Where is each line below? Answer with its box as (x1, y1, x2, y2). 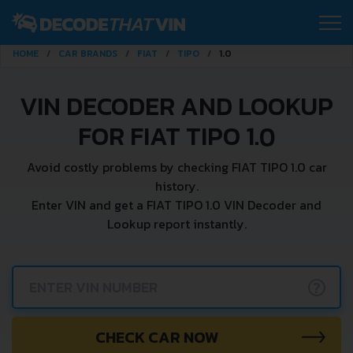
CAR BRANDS (58, 46, 117, 61)
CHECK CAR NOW (95, 325, 219, 349)
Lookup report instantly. (106, 214, 247, 233)
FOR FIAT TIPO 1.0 (77, 117, 276, 155)
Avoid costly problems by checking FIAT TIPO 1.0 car (26, 158, 327, 176)
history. (154, 176, 199, 195)
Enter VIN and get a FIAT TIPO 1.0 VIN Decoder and (32, 195, 321, 214)
